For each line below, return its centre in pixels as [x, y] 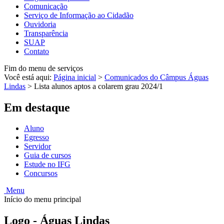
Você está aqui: [29, 77]
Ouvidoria [40, 24]
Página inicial [75, 77]
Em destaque [37, 107]
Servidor [37, 146]
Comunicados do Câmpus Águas [156, 77]
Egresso [36, 137]
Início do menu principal [42, 199]
